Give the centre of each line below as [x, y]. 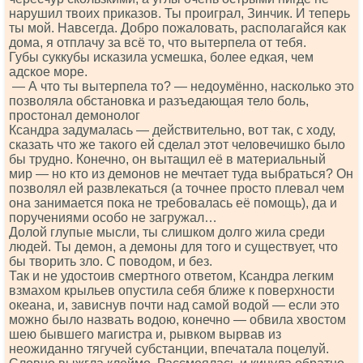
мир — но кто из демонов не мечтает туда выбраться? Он [181, 174]
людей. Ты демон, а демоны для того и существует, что [173, 247]
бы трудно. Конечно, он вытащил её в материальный [167, 159]
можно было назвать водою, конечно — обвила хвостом [177, 320]
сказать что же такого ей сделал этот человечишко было [177, 145]
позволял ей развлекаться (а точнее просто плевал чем [177, 188]
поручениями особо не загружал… [113, 218]
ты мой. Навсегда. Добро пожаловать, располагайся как [177, 28]
